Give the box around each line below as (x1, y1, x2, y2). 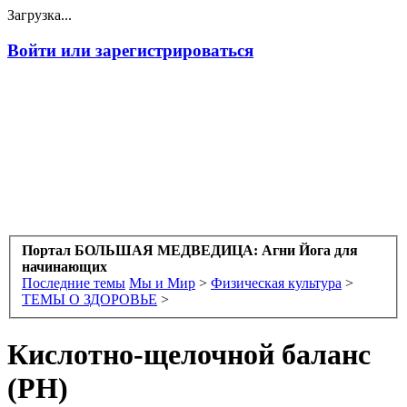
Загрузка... (7, 7, 72, 23)
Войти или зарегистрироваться (7, 40, 253, 60)
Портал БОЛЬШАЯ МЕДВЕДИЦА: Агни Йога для (22, 243, 358, 259)
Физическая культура (211, 275, 342, 292)
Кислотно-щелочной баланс (7, 338, 371, 372)
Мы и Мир (129, 275, 195, 292)
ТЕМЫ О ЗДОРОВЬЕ (22, 292, 157, 308)
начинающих (22, 259, 107, 275)
